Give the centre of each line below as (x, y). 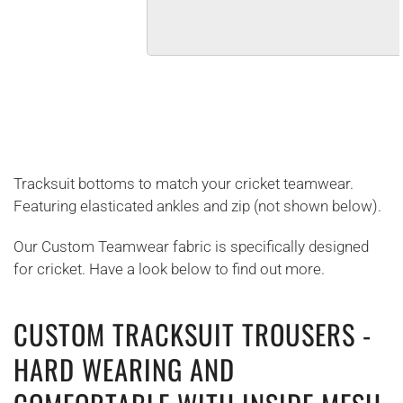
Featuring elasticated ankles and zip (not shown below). (197, 206)
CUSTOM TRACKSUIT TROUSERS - (193, 334)
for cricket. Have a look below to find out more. (169, 269)
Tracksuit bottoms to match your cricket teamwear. (184, 184)
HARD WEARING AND (124, 369)
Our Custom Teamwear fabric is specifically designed (191, 246)
